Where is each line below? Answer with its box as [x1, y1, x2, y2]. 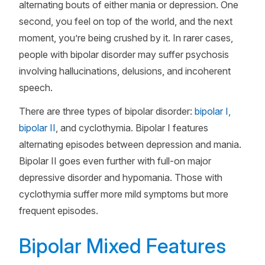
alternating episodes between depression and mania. [19, 138, 241, 150]
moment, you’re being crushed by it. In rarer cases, [19, 32, 233, 44]
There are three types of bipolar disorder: [19, 105, 195, 117]
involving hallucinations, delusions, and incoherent [19, 65, 231, 77]
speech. [19, 82, 53, 93]
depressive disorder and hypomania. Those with [19, 172, 222, 183]
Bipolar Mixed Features [19, 234, 226, 258]
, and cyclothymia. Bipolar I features [56, 122, 208, 134]
